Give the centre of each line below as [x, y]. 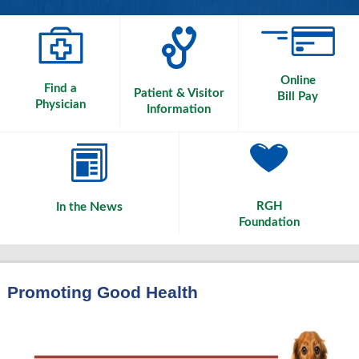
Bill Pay [298, 96]
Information [179, 109]
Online [298, 80]
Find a [61, 88]
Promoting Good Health [102, 293]
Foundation [269, 223]
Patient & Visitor [179, 93]
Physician [61, 104]
